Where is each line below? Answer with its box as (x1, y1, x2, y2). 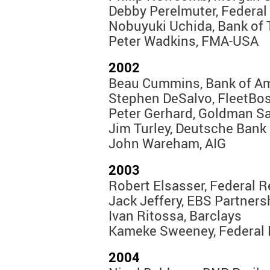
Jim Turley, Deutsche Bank (108, 119, 266, 137)
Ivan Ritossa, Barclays (108, 207, 242, 225)
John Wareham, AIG (108, 134, 226, 152)
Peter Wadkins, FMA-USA (108, 32, 259, 50)
